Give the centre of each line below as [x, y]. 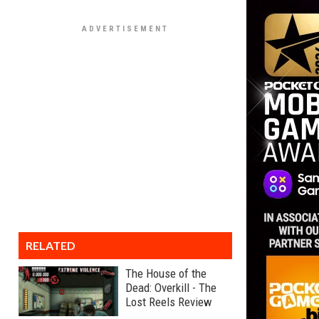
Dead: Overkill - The [171, 288]
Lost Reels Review [169, 302]
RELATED [51, 245]
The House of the [166, 273]
